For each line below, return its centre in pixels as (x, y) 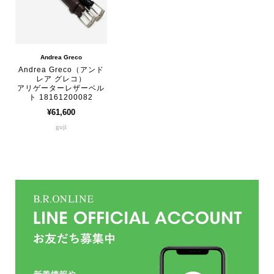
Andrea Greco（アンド (61, 69)
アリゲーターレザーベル (61, 88)
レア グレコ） (61, 79)
